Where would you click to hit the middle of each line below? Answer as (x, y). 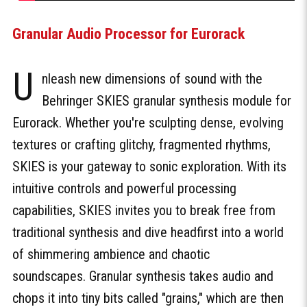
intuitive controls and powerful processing (124, 188)
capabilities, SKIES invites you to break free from (144, 210)
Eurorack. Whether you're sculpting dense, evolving (148, 122)
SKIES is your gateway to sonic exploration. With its (149, 166)
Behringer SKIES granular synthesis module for (167, 100)
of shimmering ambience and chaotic (111, 254)
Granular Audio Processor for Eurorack (128, 34)
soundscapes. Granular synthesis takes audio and (143, 276)
